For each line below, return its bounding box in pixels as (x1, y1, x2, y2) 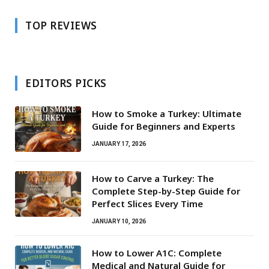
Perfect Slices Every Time (92, 197, 203, 210)
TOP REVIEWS (25, 18, 97, 32)
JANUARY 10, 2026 (92, 217, 146, 225)
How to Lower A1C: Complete (92, 246, 222, 259)
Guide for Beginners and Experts (92, 119, 235, 132)
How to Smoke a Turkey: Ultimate (92, 107, 241, 119)
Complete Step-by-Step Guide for (92, 184, 240, 197)
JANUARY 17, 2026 (92, 140, 146, 147)
